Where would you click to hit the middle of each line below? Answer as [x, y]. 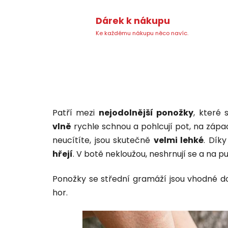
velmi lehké [179, 140]
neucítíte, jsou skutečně [103, 140]
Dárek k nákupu [133, 21]
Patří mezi [76, 112]
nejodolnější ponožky [146, 112]
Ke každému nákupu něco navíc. [142, 33]
